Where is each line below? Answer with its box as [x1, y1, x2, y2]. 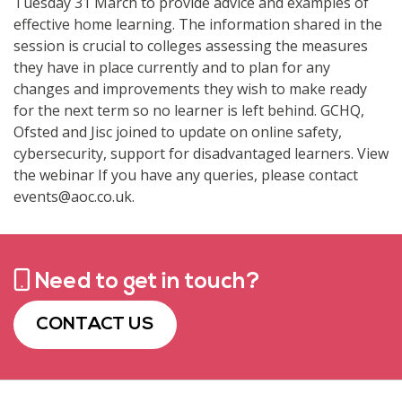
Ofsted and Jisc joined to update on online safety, [13, 121, 342, 142]
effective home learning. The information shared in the [13, 13, 382, 34]
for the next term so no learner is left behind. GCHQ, [13, 100, 364, 120]
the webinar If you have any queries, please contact [13, 164, 358, 185]
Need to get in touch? [31, 270, 260, 293]
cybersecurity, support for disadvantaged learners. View [13, 143, 389, 163]
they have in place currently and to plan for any [13, 57, 330, 77]
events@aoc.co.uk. [13, 186, 135, 206]
